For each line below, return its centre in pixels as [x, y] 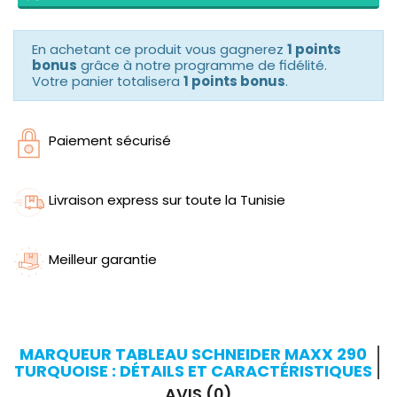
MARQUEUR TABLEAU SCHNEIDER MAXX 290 [193, 354]
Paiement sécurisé [110, 141]
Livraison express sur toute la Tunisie [167, 200]
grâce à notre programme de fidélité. [202, 66]
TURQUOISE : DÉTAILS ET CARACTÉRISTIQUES [193, 371]
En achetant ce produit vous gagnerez [160, 50]
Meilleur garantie [103, 260]
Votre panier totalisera [108, 82]
